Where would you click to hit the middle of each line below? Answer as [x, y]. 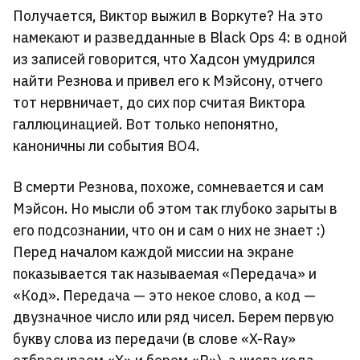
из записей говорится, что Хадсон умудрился [164, 59]
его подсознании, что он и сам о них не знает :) [169, 231]
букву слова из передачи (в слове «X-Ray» [154, 339]
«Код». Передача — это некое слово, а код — [164, 296]
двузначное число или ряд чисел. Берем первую [173, 317]
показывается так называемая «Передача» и [165, 274]
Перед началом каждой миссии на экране [153, 252]
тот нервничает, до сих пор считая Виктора [159, 103]
